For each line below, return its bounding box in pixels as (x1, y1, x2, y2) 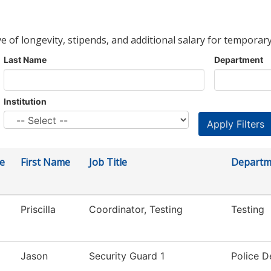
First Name (21, 155, 70, 169)
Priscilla (21, 203, 56, 216)
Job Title (89, 155, 127, 169)
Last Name (4, 54, 47, 65)
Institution (4, 96, 47, 107)
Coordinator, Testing (89, 203, 183, 216)
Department (214, 54, 263, 65)
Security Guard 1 (89, 250, 165, 263)
